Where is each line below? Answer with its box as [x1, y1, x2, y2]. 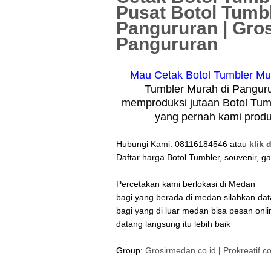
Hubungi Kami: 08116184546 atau [116, 139, 247, 149]
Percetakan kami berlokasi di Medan [116, 179, 255, 189]
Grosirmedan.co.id [145, 246, 216, 255]
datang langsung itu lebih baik [116, 219, 230, 229]
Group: [116, 246, 145, 255]
